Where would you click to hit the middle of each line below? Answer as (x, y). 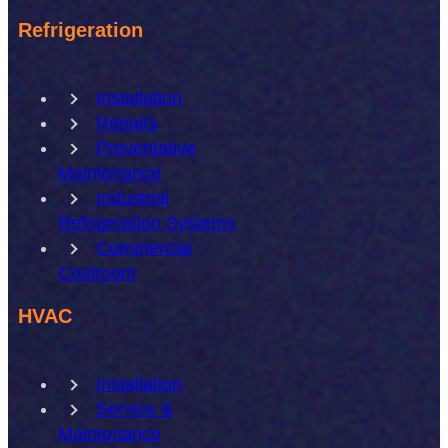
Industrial (132, 198)
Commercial (144, 248)
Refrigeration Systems (146, 223)
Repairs (127, 123)
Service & (134, 409)
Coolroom (97, 273)
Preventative (146, 148)
